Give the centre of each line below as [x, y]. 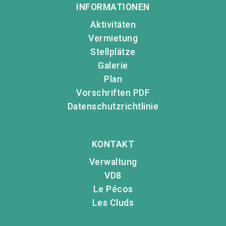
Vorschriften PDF [113, 93]
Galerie [113, 66]
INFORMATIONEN [113, 7]
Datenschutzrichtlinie [113, 107]
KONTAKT [113, 145]
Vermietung [113, 39]
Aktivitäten [113, 25]
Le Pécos [113, 189]
